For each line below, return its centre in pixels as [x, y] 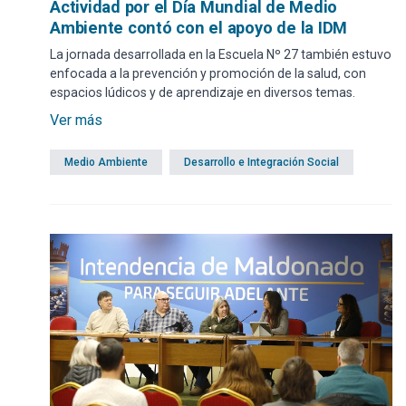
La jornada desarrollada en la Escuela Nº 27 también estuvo [221, 55]
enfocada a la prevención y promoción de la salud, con [208, 74]
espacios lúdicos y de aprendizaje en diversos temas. [203, 93]
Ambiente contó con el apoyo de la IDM [199, 28]
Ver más [76, 121]
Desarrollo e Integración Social [261, 163]
